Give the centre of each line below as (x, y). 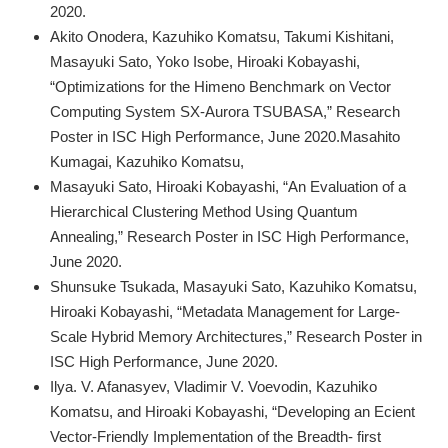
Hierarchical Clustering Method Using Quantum (204, 211)
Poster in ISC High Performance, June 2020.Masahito (225, 136)
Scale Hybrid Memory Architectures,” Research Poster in (236, 336)
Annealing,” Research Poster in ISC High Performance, (229, 236)
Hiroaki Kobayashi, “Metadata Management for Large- (225, 311)
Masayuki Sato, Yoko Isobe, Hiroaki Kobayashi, (205, 61)
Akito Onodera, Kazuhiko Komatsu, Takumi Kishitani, (222, 36)
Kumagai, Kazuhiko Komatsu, (147, 161)
